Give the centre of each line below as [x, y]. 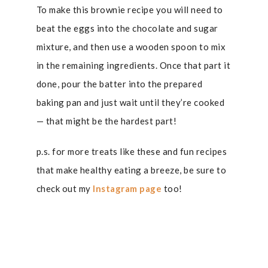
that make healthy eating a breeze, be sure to [131, 170]
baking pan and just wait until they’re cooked [130, 102]
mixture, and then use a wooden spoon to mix [131, 47]
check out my [65, 188]
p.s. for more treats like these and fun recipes [132, 151]
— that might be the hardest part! [106, 121]
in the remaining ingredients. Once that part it [133, 65]
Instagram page [127, 188]
